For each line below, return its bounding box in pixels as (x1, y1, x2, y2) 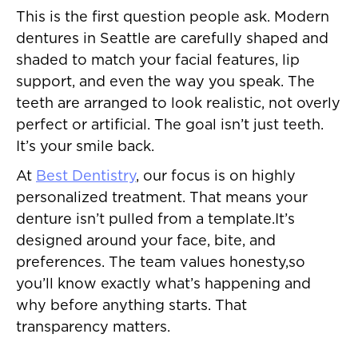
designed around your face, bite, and (16, 234, 276, 249)
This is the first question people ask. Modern (16, 10, 329, 26)
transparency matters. (16, 320, 170, 336)
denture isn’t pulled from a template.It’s (16, 213, 295, 228)
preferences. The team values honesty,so (16, 256, 305, 271)
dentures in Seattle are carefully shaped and (16, 32, 328, 47)
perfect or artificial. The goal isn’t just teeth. (16, 118, 324, 133)
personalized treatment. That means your (16, 191, 308, 206)
